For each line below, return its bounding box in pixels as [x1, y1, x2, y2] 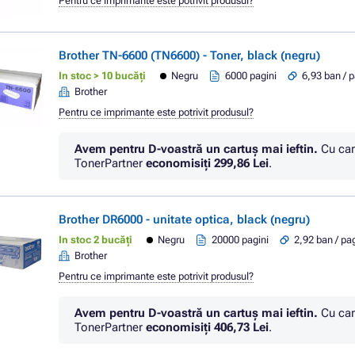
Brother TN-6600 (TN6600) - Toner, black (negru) [59, 48, 320, 63]
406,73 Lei [214, 320, 269, 334]
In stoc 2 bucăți [59, 234, 132, 246]
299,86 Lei [214, 156, 269, 170]
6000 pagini [225, 70, 277, 82]
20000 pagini [212, 234, 269, 246]
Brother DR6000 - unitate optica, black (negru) [59, 212, 310, 227]
